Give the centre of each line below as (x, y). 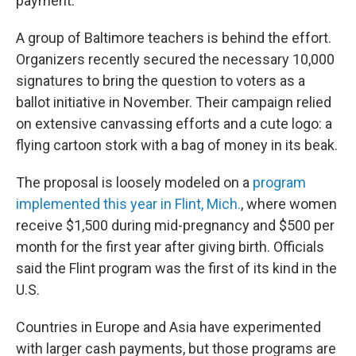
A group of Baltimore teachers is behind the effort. (174, 38)
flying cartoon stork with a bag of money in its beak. (177, 145)
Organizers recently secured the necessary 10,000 (175, 59)
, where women (289, 204)
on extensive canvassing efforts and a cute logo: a (174, 124)
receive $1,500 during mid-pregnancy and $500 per (175, 225)
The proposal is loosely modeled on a (134, 182)
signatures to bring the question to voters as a (161, 81)
